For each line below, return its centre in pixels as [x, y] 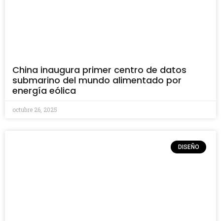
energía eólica [44, 91]
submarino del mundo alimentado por [97, 80]
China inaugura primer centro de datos [99, 70]
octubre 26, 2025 [35, 110]
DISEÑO [188, 147]
